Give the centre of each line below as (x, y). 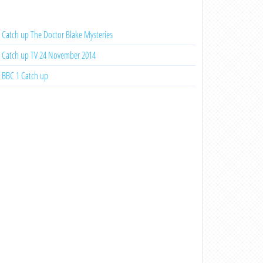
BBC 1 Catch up (25, 76)
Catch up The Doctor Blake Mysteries (57, 35)
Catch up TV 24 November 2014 (48, 55)
